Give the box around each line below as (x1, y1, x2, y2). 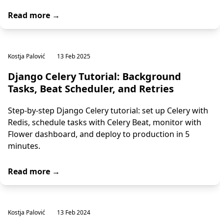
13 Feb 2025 (57, 52, 90, 60)
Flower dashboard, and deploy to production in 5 (8, 129, 190, 139)
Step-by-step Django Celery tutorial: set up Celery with (8, 105, 208, 116)
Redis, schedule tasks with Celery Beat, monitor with (8, 117, 201, 128)
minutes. (8, 140, 40, 151)
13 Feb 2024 (57, 208, 90, 217)
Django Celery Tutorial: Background (8, 70, 181, 83)
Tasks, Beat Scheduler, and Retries (8, 82, 174, 95)
